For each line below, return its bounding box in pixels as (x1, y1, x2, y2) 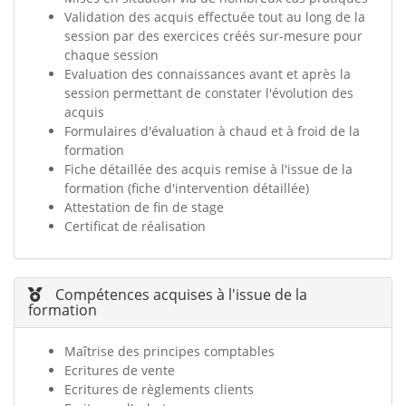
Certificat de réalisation (64, 217, 206, 235)
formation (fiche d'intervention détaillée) (64, 179, 309, 197)
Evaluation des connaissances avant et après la (64, 65, 351, 82)
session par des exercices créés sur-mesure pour (64, 27, 362, 44)
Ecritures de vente (64, 362, 175, 379)
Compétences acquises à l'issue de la (52, 285, 307, 304)
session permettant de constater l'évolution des (64, 84, 353, 101)
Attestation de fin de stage (64, 198, 224, 216)
